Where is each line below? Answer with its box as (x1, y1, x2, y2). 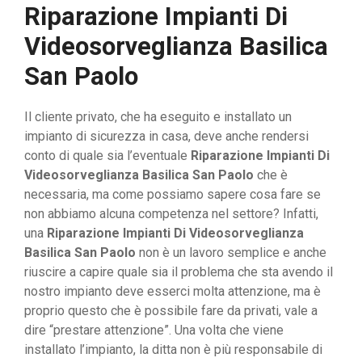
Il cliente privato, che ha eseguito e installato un (24, 109, 292, 125)
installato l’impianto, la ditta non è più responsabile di (24, 342, 322, 358)
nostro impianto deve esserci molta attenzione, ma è (24, 284, 321, 300)
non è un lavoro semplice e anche (136, 245, 326, 261)
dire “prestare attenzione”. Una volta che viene (24, 322, 284, 339)
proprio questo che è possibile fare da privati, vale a (24, 303, 318, 319)
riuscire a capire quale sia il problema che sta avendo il (24, 264, 333, 280)
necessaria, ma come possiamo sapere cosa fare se (24, 187, 321, 203)
